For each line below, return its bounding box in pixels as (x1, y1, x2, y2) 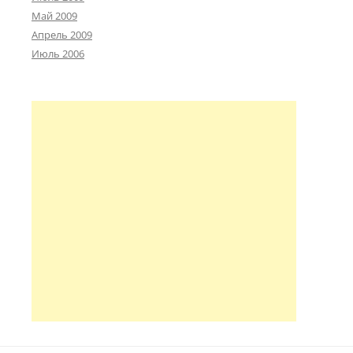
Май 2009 (32, 9, 77, 24)
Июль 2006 (32, 46, 84, 61)
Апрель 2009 (32, 28, 92, 43)
